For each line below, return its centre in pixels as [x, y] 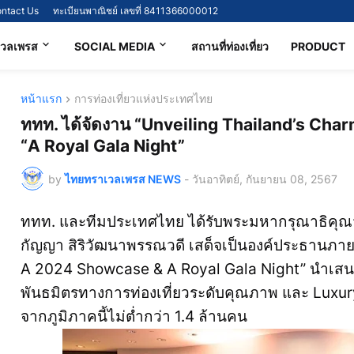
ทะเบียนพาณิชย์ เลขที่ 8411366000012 [136, 11]
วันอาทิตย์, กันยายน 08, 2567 [265, 179]
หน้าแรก [41, 98]
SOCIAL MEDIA [114, 46]
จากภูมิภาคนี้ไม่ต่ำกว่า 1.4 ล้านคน [136, 317]
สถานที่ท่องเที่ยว [230, 46]
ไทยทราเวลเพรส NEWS [123, 179]
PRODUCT [318, 46]
